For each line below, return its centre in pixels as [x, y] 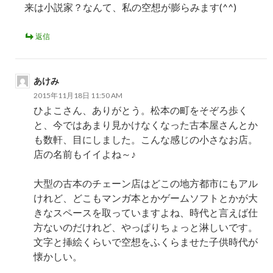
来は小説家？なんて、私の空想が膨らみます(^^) [130, 7]
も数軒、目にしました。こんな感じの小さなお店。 [146, 140]
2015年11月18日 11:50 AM [78, 96]
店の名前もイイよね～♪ [85, 154]
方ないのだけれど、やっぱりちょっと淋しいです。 [146, 227]
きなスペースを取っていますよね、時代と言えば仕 [146, 213]
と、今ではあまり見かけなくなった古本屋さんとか [146, 125]
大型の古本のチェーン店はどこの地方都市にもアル [146, 183]
